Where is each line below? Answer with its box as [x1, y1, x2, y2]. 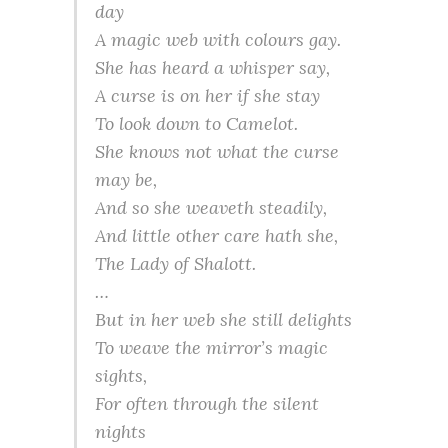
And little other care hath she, [95, 224, 338, 247]
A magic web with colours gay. [95, 28, 341, 51]
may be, [95, 168, 157, 191]
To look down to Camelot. [95, 112, 298, 135]
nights [95, 420, 146, 443]
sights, [95, 364, 147, 387]
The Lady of [95, 252, 194, 275]
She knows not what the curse [95, 140, 339, 163]
